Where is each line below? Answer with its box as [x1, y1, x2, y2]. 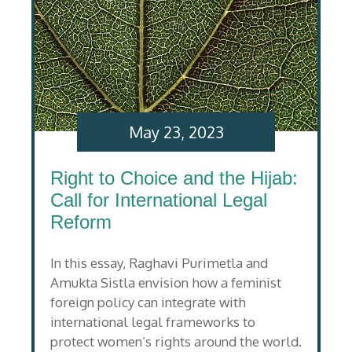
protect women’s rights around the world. [50, 333, 302, 350]
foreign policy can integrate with [50, 294, 246, 311]
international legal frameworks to [50, 313, 255, 331]
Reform [50, 211, 112, 233]
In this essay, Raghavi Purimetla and [50, 255, 268, 272]
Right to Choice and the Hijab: [50, 167, 298, 189]
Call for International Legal [50, 189, 267, 211]
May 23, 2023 [128, 121, 224, 142]
